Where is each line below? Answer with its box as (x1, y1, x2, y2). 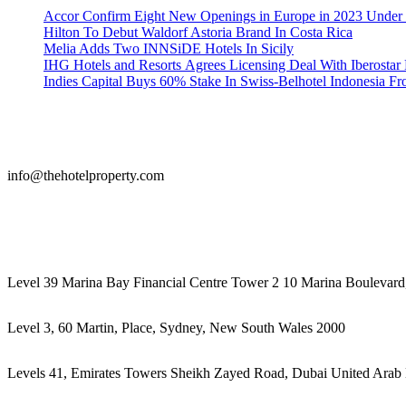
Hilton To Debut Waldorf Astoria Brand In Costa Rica (43, 24, 353, 40)
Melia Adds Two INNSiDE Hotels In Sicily (43, 40, 294, 56)
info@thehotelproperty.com (7, 167, 164, 183)
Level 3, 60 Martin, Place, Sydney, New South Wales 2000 (7, 319, 345, 335)
